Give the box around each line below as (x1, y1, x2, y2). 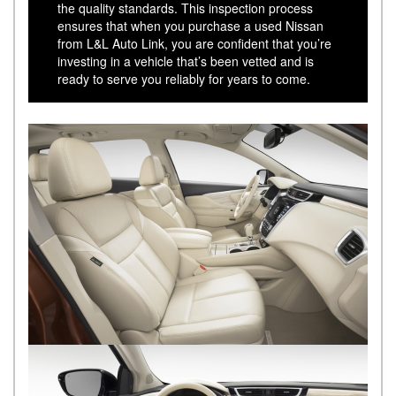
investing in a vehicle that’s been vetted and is (57, 51, 315, 70)
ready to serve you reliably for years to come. (57, 69, 322, 88)
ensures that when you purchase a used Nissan (57, 16, 324, 34)
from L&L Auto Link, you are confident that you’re (57, 34, 332, 52)
